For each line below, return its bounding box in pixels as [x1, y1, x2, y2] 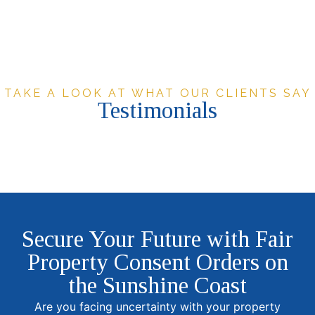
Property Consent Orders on [27, 250, 288, 276]
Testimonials [98, 98, 217, 124]
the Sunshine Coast [68, 273, 247, 299]
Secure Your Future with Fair [22, 226, 293, 252]
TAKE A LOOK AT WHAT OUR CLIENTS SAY [4, 86, 311, 101]
